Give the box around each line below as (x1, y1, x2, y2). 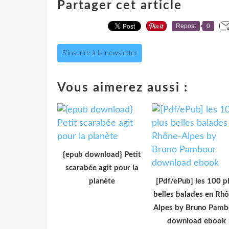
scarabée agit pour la (65, 164, 139, 172)
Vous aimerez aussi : (57, 81, 188, 94)
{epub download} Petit (63, 150, 141, 158)
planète (89, 177, 115, 185)
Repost (176, 22, 196, 30)
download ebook (167, 217, 226, 225)
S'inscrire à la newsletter (62, 49, 137, 57)
